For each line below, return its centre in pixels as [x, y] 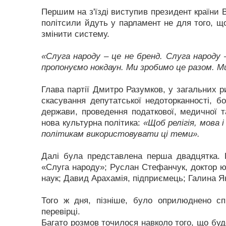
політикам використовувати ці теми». [121, 134]
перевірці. [61, 212]
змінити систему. [75, 34]
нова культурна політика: [91, 123]
